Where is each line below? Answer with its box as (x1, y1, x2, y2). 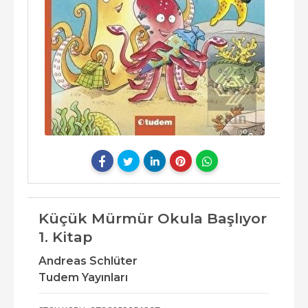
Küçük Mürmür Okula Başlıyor (38, 210, 267, 228)
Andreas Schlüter (38, 254, 137, 268)
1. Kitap (38, 228, 92, 246)
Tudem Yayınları (38, 271, 128, 285)
